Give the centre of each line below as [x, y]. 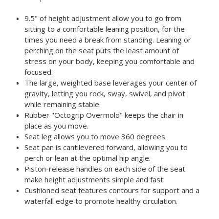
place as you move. [57, 125]
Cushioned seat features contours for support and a [112, 190]
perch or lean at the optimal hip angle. [88, 158]
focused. [39, 72]
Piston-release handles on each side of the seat [105, 168]
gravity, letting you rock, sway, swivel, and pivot [105, 93]
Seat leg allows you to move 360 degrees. [96, 136]
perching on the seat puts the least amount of [102, 50]
